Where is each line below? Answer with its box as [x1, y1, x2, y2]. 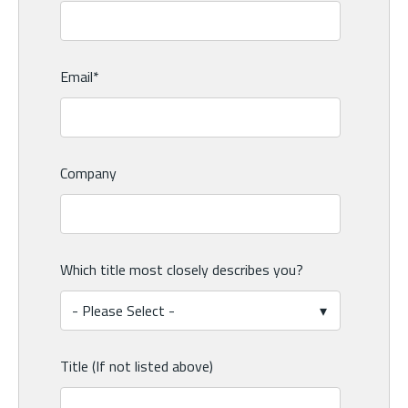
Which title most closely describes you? [60, 259, 303, 281]
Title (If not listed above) [60, 355, 213, 378]
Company [60, 162, 117, 185]
